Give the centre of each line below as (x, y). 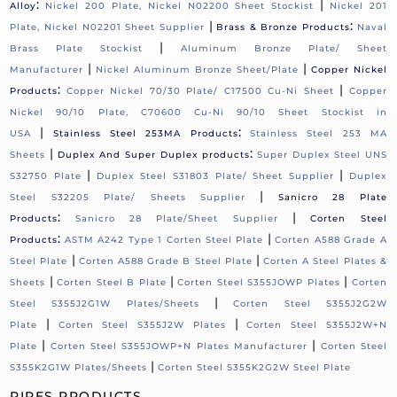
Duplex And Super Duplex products (154, 155)
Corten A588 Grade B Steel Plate (165, 261)
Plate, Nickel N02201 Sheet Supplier (107, 27)
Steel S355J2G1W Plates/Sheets (105, 304)
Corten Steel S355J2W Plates (142, 325)
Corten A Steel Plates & (325, 261)
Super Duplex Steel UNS (322, 155)
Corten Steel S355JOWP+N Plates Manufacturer (179, 346)
